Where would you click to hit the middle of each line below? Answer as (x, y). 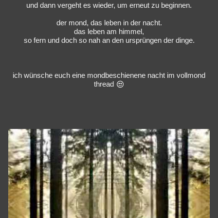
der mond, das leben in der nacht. (109, 22)
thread (105, 84)
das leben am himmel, (109, 31)
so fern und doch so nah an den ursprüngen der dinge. (109, 40)
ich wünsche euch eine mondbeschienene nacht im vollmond (109, 75)
